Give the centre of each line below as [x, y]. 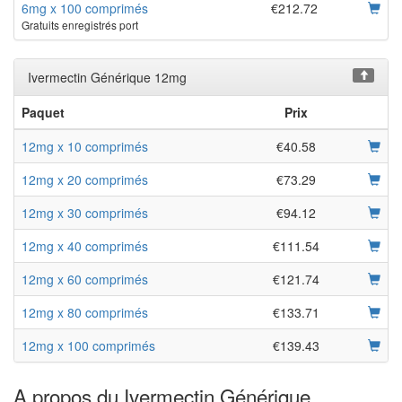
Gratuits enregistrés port [80, 24]
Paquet [43, 112]
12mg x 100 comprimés [88, 345]
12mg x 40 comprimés [85, 245]
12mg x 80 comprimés [85, 312]
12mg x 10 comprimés [85, 146]
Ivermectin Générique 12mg [107, 77]
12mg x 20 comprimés [85, 179]
